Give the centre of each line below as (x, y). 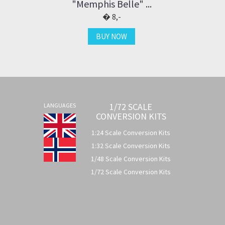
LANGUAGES (60, 105)
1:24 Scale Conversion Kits (131, 132)
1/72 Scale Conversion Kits (131, 172)
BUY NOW (111, 36)
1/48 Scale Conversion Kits (131, 158)
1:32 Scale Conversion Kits (131, 145)
